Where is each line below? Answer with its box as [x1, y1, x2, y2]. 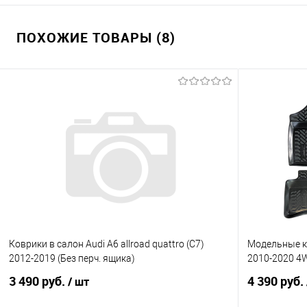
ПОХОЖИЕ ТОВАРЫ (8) [16, 28, 175, 47]
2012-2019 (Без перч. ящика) [9, 253, 135, 265]
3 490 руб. [9, 273, 68, 289]
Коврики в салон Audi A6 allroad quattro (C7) [9, 238, 204, 250]
